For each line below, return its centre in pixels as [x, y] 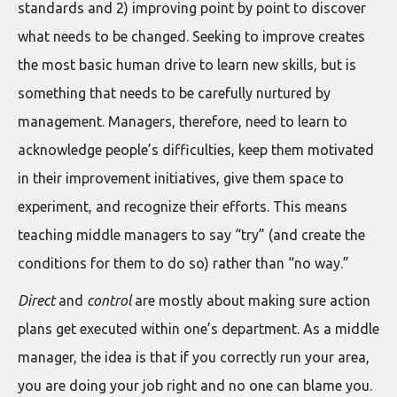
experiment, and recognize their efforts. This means [183, 206]
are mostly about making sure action [253, 300]
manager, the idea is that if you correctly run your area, [194, 357]
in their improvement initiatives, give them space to [181, 178]
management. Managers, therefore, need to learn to [183, 121]
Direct [36, 300]
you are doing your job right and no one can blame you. [195, 385]
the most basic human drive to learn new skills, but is [187, 65]
